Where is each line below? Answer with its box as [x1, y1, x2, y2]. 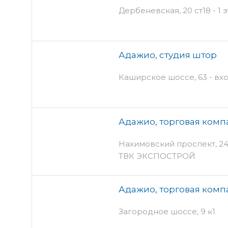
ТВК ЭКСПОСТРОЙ [119, 151, 195, 161]
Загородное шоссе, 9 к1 [119, 206, 215, 216]
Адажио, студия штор [119, 49, 217, 60]
